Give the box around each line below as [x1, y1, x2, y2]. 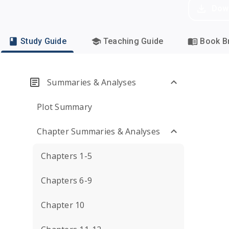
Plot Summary [37, 101, 92, 112]
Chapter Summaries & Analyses [37, 126, 160, 137]
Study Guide [20, 36, 66, 46]
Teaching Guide [103, 36, 164, 46]
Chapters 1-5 [41, 150, 92, 162]
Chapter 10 [41, 199, 85, 211]
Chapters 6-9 [41, 175, 92, 186]
